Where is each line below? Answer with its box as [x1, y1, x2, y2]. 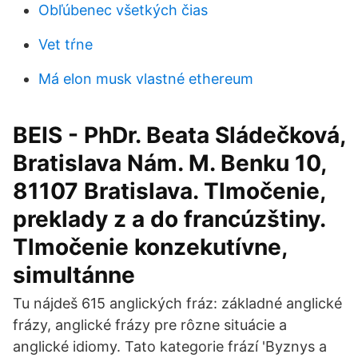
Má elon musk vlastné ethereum [38, 70, 253, 87]
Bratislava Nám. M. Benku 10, [13, 149, 326, 177]
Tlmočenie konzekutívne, [13, 233, 287, 261]
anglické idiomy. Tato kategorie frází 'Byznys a [13, 338, 327, 355]
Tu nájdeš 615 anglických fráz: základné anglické [13, 295, 342, 312]
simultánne [13, 261, 135, 288]
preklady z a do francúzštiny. [13, 205, 325, 233]
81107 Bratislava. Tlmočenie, [13, 177, 325, 205]
